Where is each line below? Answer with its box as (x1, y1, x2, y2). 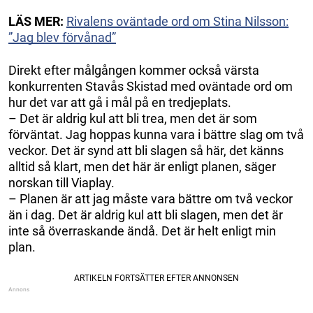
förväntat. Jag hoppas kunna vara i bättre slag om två (8, 126, 304, 142)
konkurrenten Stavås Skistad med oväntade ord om (8, 78, 293, 94)
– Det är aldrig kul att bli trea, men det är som (8, 110, 257, 126)
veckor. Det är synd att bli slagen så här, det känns (8, 143, 284, 158)
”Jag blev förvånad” (8, 29, 116, 45)
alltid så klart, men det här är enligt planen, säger (8, 159, 276, 174)
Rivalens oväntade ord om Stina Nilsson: (66, 13, 289, 29)
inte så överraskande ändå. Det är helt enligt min (8, 223, 276, 238)
